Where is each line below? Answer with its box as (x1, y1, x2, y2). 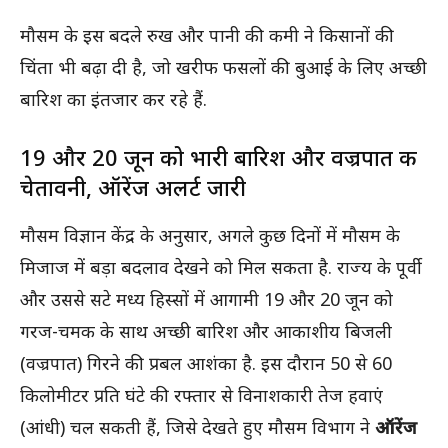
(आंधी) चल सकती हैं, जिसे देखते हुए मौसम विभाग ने (20, 414, 375, 439)
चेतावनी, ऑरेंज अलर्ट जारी (20, 171, 246, 202)
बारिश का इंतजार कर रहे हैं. (20, 86, 207, 111)
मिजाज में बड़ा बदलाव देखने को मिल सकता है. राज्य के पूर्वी (20, 254, 422, 279)
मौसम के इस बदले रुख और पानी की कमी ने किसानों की (20, 22, 394, 47)
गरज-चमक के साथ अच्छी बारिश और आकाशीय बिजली (20, 318, 392, 343)
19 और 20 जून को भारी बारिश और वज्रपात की (20, 141, 417, 172)
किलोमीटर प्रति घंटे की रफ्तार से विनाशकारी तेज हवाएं (20, 382, 383, 407)
